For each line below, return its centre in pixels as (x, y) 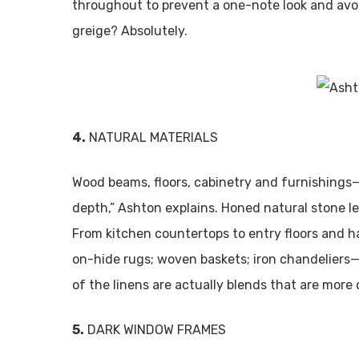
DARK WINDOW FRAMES (155, 330)
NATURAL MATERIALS (153, 137)
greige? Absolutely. (131, 31)
